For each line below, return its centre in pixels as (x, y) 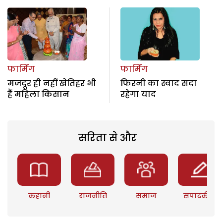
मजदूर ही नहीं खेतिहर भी (52, 83)
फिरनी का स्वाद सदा (158, 83)
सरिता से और (107, 138)
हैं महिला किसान (38, 94)
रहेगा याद (138, 94)
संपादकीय (200, 195)
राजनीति (93, 195)
